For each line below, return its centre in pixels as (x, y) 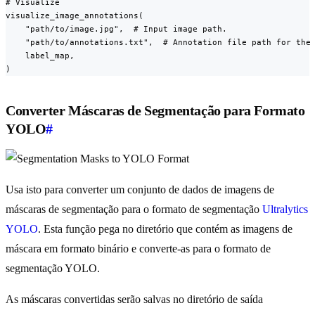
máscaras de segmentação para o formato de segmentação (134, 210)
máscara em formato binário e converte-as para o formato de (138, 249)
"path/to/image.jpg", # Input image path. (116, 29)
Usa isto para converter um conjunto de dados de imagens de (140, 190)
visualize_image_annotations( (75, 16)
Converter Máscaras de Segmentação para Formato (155, 111)
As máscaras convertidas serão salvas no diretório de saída (134, 300)
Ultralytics (285, 210)
